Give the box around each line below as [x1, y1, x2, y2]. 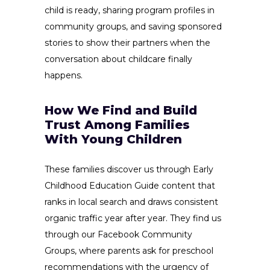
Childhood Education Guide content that [45, 180, 215, 192]
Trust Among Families [45, 118, 190, 133]
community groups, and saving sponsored [45, 21, 222, 33]
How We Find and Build [45, 103, 197, 118]
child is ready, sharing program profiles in [45, 5, 215, 16]
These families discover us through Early [45, 164, 213, 175]
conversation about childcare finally [45, 54, 192, 65]
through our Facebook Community [45, 229, 192, 240]
